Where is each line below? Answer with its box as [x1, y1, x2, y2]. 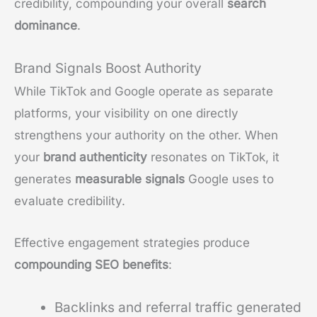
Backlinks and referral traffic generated [54, 299, 301, 316]
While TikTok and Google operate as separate [14, 84, 273, 99]
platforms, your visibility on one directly [14, 106, 238, 121]
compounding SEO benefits [14, 257, 168, 272]
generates [14, 172, 75, 187]
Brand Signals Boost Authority [14, 60, 202, 77]
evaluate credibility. [14, 194, 125, 209]
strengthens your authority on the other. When [14, 128, 278, 143]
